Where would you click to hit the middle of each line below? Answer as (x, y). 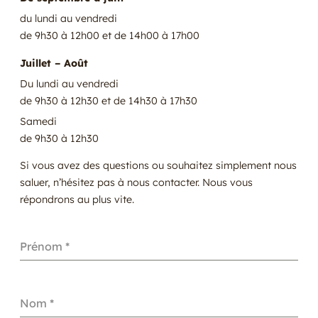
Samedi (38, 121)
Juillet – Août (54, 63)
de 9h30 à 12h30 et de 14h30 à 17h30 (109, 100)
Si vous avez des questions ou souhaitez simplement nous (158, 165)
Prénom (43, 247)
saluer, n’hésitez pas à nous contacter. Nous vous (136, 182)
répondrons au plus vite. (77, 199)
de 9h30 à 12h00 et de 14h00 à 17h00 (110, 36)
